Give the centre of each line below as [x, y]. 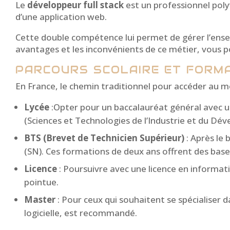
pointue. [41, 182]
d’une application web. [61, 17]
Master [40, 200]
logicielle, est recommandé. [81, 213]
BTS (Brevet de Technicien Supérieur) [104, 138]
